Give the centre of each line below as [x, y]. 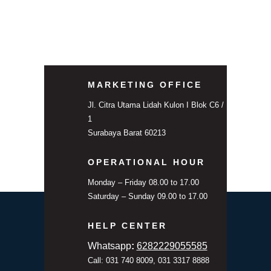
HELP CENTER [127, 225]
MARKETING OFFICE [145, 84]
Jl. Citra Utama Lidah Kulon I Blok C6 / [155, 105]
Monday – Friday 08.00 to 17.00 [143, 182]
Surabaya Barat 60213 [126, 132]
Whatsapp [109, 246]
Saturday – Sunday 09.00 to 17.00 [147, 196]
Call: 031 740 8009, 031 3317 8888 [148, 260]
